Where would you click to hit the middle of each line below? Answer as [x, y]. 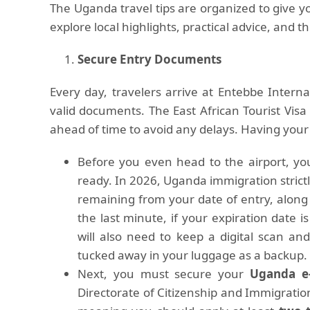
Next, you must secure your [164, 274]
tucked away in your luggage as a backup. [192, 255]
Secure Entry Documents [149, 59]
